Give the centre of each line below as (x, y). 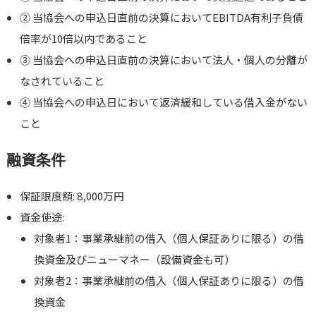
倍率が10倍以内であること (84, 39)
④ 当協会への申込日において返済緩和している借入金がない (164, 102)
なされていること (62, 81)
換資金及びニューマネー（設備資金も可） (134, 260)
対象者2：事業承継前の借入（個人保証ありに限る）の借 (169, 281)
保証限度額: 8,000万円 (72, 196)
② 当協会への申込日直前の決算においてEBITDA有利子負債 (162, 18)
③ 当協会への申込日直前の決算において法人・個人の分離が (164, 60)
